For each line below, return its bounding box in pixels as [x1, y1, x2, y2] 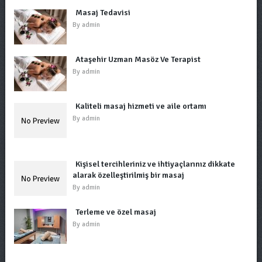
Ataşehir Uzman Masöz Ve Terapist [75, 54, 201, 64]
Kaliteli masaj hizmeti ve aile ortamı [75, 101, 206, 111]
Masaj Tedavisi [75, 8, 130, 18]
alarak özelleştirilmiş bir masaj [72, 170, 184, 180]
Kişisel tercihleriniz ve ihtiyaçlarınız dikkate [75, 159, 235, 169]
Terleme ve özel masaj [75, 207, 156, 217]
